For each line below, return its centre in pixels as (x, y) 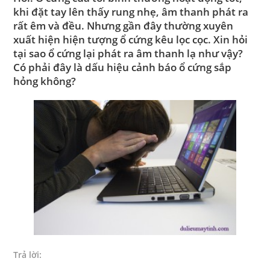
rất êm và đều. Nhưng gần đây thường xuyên (124, 26)
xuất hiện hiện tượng (67, 39)
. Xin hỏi (228, 39)
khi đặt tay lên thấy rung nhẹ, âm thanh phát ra (131, 12)
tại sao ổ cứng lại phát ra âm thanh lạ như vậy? (128, 53)
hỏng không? (45, 81)
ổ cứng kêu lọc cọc (164, 39)
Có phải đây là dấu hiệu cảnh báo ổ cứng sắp (123, 67)
